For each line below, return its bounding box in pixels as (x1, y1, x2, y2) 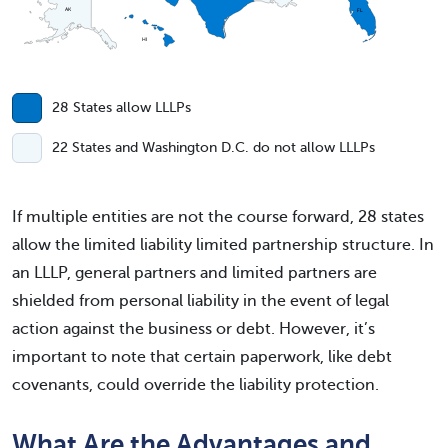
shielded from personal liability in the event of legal (12, 291, 389, 310)
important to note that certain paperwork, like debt (12, 347, 392, 366)
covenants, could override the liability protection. (12, 375, 379, 394)
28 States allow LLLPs (52, 99, 191, 115)
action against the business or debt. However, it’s (12, 319, 375, 338)
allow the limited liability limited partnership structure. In (12, 235, 434, 254)
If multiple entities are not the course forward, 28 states (12, 207, 424, 226)
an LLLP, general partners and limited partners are (12, 263, 377, 282)
